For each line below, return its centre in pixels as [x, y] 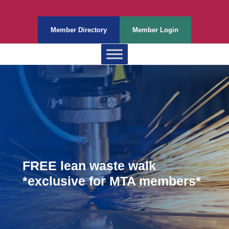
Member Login [155, 30]
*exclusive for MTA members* [112, 181]
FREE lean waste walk [89, 166]
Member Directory [79, 30]
